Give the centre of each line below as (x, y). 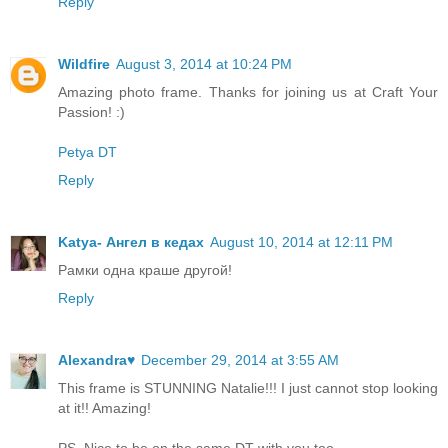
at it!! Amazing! (104, 408)
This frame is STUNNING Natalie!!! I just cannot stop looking (248, 388)
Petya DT (87, 152)
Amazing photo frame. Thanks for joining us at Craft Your (248, 92)
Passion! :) (91, 112)
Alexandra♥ (96, 360)
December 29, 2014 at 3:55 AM (240, 360)
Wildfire (84, 64)
